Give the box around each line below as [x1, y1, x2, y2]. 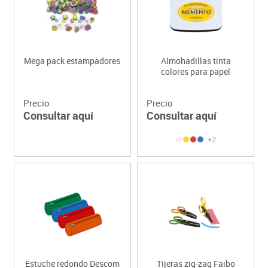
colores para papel [161, 65, 231, 77]
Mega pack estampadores [24, 54, 121, 66]
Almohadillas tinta [160, 54, 231, 66]
